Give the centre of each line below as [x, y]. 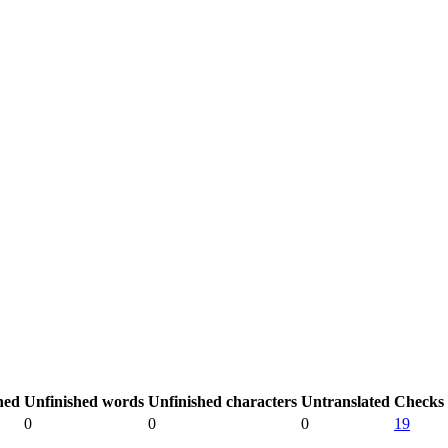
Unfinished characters [222, 401]
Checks [419, 401]
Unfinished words [84, 401]
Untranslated [345, 401]
